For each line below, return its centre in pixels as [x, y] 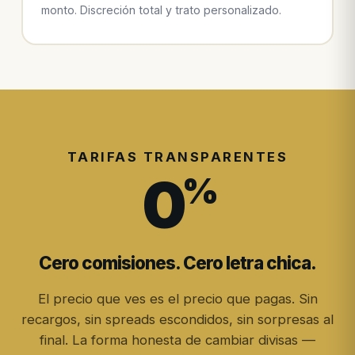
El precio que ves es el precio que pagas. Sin [177, 299]
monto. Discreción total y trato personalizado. [162, 10]
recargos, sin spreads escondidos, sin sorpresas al [177, 320]
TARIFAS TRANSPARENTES [177, 157]
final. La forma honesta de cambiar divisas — [177, 340]
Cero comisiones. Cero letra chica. [177, 263]
